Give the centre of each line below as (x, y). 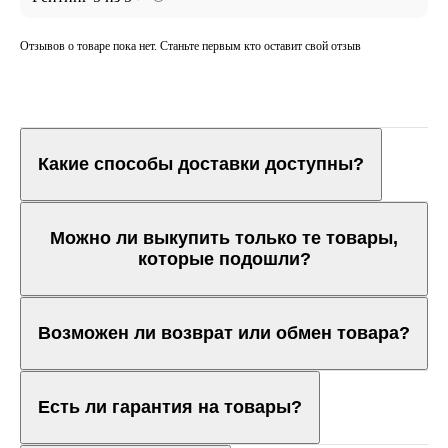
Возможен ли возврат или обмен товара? (224, 332)
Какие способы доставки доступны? (201, 163)
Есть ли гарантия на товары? (170, 406)
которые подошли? (224, 258)
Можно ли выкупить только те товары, (224, 237)
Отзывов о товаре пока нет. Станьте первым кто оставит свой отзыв (190, 46)
